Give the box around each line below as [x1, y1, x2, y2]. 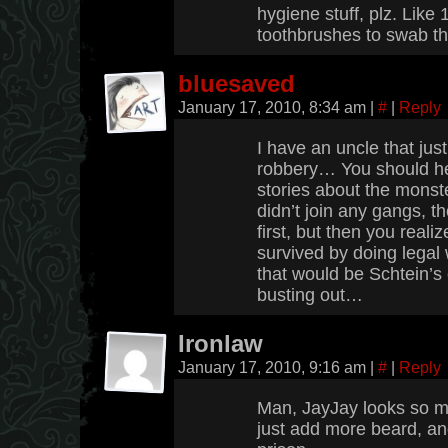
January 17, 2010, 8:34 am [178, 98, 370, 116]
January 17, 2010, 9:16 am [178, 358, 370, 376]
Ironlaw [178, 331, 263, 357]
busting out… [257, 285, 363, 305]
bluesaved [178, 71, 295, 97]
